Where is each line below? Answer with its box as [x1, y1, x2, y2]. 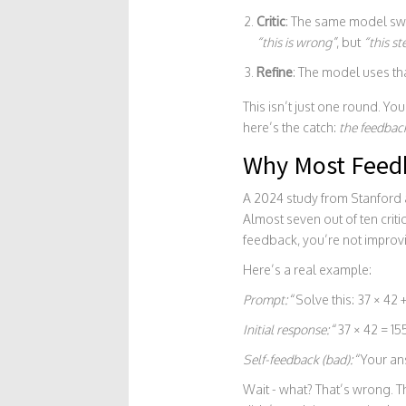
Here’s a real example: [242, 262, 372, 277]
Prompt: [242, 292, 287, 307]
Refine [256, 64, 293, 80]
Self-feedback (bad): [242, 352, 353, 367]
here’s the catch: [242, 120, 339, 135]
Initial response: [242, 322, 329, 337]
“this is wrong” [256, 34, 336, 50]
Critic [256, 14, 285, 29]
